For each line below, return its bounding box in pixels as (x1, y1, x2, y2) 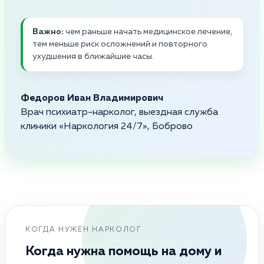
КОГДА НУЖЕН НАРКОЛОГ (25, 226, 142, 233)
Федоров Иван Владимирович (21, 93, 163, 103)
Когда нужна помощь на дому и (25, 245, 222, 258)
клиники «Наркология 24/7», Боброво (21, 121, 193, 131)
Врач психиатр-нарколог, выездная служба (21, 107, 218, 117)
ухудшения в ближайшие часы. (32, 52, 154, 61)
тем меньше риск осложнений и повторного (32, 39, 207, 48)
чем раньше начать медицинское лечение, (64, 27, 232, 36)
